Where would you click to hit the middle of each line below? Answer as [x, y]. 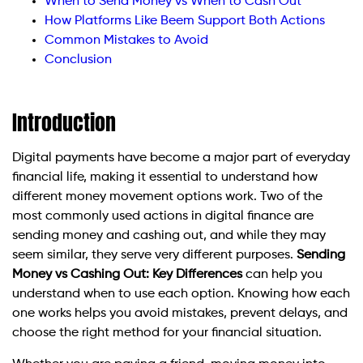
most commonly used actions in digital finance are [163, 217]
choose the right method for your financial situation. [167, 333]
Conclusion [78, 60]
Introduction [64, 123]
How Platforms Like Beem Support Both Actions [185, 21]
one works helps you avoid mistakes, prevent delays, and [180, 314]
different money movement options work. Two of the [167, 197]
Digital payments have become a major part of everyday [181, 158]
